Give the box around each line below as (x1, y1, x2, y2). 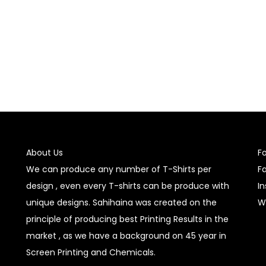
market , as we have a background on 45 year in (26, 229, 226, 242)
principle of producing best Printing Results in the (26, 213, 229, 225)
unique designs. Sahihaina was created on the (26, 196, 217, 208)
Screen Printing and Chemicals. (26, 246, 156, 258)
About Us (26, 146, 63, 159)
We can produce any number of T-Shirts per (26, 163, 211, 175)
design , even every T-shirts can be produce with (26, 179, 229, 192)
